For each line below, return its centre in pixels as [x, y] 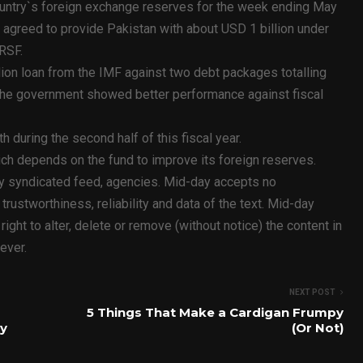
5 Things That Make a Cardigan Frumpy [215, 312]
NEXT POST [312, 292]
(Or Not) [318, 328]
